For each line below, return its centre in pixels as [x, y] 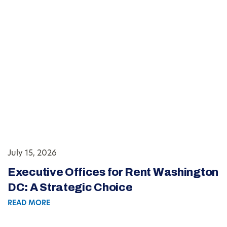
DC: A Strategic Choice [70, 188]
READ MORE [29, 204]
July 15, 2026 [32, 154]
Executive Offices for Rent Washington [113, 173]
